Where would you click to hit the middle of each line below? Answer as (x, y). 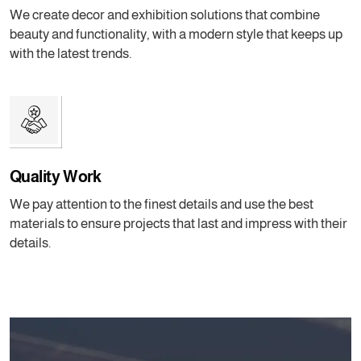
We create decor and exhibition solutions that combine (165, 15)
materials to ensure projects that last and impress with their (178, 223)
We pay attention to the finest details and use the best (162, 204)
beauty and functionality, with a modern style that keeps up (176, 34)
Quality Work (56, 176)
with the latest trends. (71, 53)
